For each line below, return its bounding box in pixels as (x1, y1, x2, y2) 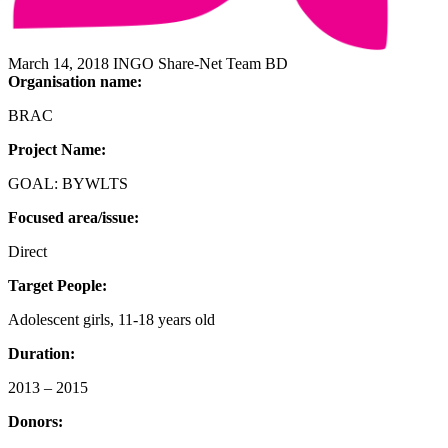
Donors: (8, 412, 63, 430)
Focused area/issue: (8, 208, 139, 226)
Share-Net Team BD (158, 54, 288, 72)
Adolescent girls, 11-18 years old (8, 310, 215, 328)
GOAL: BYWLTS (8, 174, 128, 192)
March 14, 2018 (8, 54, 109, 72)
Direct (8, 242, 47, 260)
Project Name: (8, 140, 106, 158)
